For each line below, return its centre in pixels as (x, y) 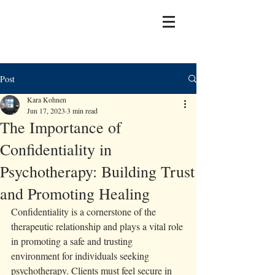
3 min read (82, 110)
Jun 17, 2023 (46, 110)
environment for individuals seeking (81, 256)
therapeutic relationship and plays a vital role (98, 226)
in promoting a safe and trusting (73, 241)
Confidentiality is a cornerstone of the (85, 211)
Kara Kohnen (47, 99)
